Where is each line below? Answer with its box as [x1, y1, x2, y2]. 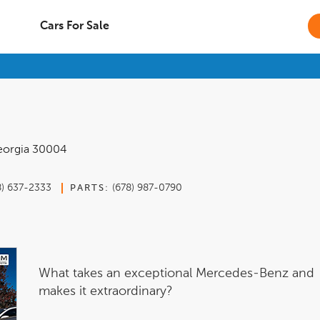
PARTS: [70, 184, 109, 193]
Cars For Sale [39, 21, 109, 32]
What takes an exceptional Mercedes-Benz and [39, 266, 314, 280]
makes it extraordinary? [39, 284, 173, 298]
